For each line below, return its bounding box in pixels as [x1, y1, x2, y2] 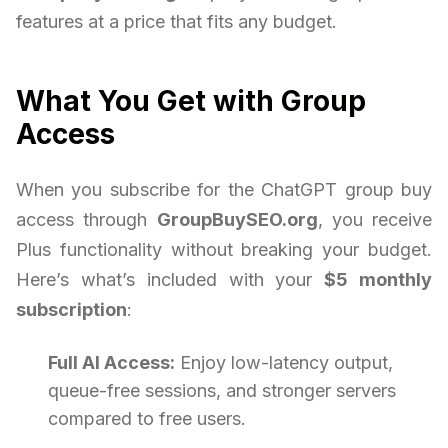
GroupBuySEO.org [156, 209, 318, 231]
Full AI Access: [48, 352, 175, 374]
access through [16, 209, 157, 231]
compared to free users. [48, 408, 246, 430]
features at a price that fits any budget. [16, 11, 337, 33]
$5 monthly [324, 269, 433, 291]
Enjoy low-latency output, [175, 352, 393, 374]
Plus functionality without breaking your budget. [16, 239, 432, 261]
